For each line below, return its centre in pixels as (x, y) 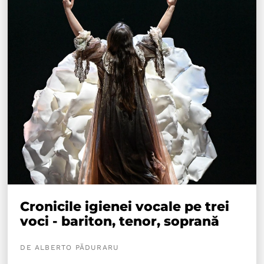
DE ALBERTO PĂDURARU (70, 247)
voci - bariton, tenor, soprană (120, 221)
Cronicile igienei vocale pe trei (125, 206)
